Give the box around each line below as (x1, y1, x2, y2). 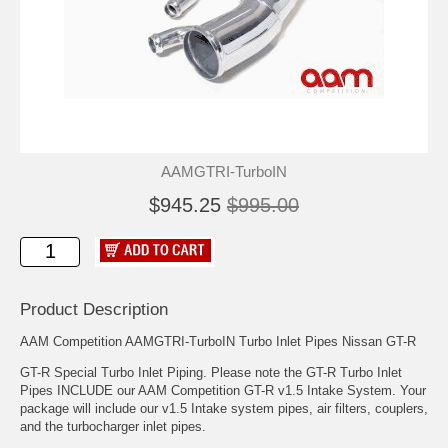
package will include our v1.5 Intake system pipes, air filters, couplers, (20, 400, 428, 416)
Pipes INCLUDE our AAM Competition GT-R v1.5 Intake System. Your (20, 382, 426, 398)
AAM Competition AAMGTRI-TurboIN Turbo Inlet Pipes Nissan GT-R (20, 333, 416, 349)
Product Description (20, 299, 168, 319)
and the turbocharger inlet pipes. (20, 418, 206, 434)
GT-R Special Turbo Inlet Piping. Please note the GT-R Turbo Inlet (20, 364, 402, 380)
